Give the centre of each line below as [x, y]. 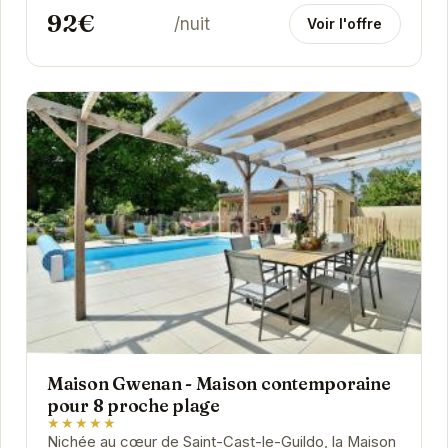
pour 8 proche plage [133, 405]
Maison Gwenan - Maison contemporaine [218, 383]
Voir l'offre [345, 23]
